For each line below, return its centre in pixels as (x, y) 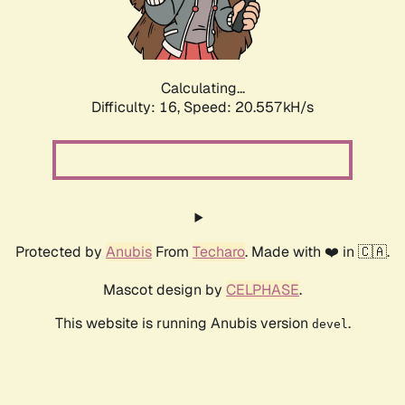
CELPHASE (263, 290)
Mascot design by (165, 290)
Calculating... (202, 89)
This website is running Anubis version (183, 324)
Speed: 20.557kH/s (249, 108)
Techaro (219, 252)
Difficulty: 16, (137, 108)
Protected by (61, 252)
